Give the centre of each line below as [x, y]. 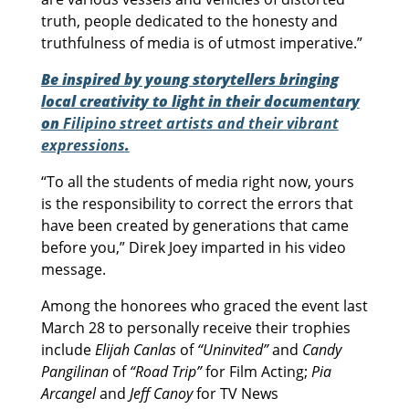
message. [73, 269]
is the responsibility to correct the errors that [197, 203]
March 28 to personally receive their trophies [195, 327]
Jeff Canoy [161, 393]
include [68, 349]
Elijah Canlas [135, 349]
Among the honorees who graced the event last [204, 305]
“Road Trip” [165, 371]
